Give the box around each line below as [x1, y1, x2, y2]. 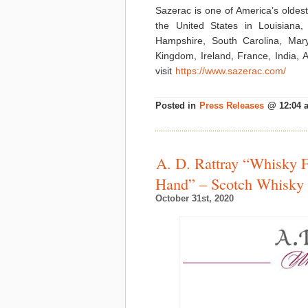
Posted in [155, 101, 199, 111]
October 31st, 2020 [155, 194, 234, 203]
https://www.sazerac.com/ [175, 65, 286, 76]
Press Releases [199, 101, 264, 111]
